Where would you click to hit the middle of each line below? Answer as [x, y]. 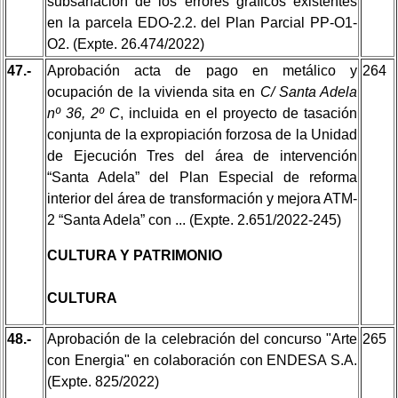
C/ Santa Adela [308, 92]
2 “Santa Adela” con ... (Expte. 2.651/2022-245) [194, 219]
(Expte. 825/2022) [103, 381]
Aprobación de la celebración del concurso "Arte [202, 338]
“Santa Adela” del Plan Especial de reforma [202, 177]
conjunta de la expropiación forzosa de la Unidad [202, 134]
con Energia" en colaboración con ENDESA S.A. [202, 360]
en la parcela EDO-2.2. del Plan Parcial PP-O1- [202, 22]
